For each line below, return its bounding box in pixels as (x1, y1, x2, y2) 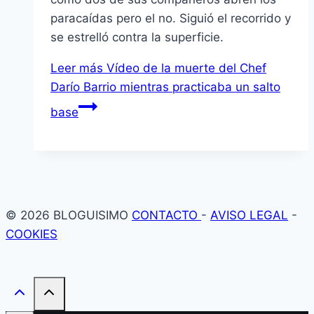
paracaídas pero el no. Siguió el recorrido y (50, 11, 291, 26)
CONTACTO (132, 208, 201, 223)
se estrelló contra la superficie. (50, 30, 224, 45)
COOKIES (6, 227, 57, 242)
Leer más (50, 61, 103, 76)
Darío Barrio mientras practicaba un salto (50, 80, 280, 95)
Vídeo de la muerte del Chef (103, 61, 266, 76)
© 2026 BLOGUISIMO (6, 208, 132, 223)
